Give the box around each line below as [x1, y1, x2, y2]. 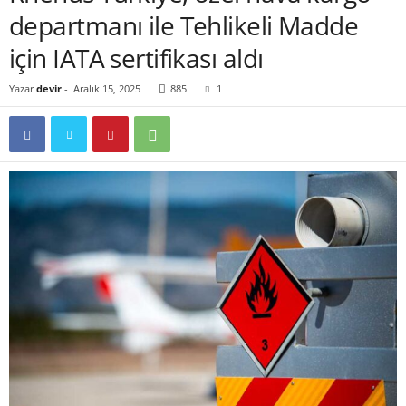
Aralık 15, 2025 [73, 82, 140, 95]
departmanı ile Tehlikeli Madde [9, 8, 359, 43]
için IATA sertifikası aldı [9, 41, 269, 75]
